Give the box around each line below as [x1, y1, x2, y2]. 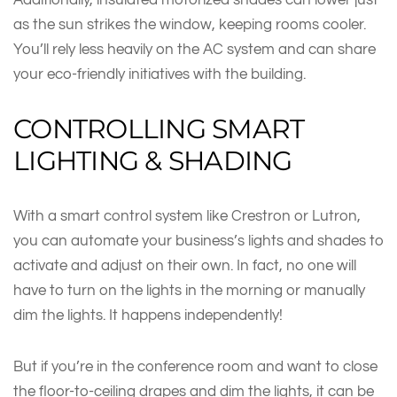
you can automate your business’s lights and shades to [13, 232, 384, 248]
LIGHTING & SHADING [13, 144, 292, 177]
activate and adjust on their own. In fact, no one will [13, 257, 356, 273]
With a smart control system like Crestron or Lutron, [13, 207, 361, 223]
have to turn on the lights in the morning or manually [13, 282, 365, 298]
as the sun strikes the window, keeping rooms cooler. [13, 16, 366, 32]
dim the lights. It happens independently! [13, 307, 286, 323]
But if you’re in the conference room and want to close [13, 358, 378, 374]
